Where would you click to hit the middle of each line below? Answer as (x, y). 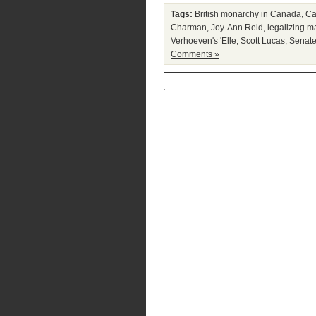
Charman (189, 27)
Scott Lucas (263, 41)
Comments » (195, 54)
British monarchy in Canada (248, 14)
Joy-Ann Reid (237, 27)
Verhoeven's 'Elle (203, 41)
